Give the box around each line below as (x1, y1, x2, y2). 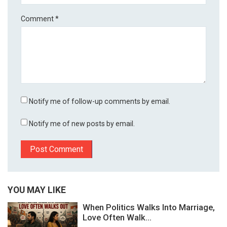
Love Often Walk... (83, 212, 152, 223)
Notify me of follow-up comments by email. (29, 97, 171, 106)
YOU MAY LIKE (8, 185, 66, 196)
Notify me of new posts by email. (29, 120, 135, 128)
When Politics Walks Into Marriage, (83, 202, 215, 213)
